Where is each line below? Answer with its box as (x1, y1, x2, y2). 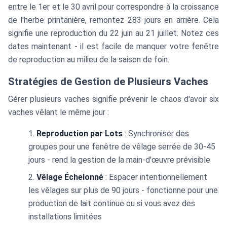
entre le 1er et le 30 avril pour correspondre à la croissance (8, 2, 219, 12)
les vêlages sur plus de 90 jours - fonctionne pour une (28, 185, 218, 195)
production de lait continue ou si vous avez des (28, 199, 195, 208)
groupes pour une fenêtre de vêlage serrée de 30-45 (28, 142, 215, 152)
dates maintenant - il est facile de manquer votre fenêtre (8, 42, 219, 51)
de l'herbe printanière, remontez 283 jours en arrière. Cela (8, 15, 219, 25)
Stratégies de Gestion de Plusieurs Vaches (8, 75, 208, 88)
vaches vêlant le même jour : (8, 107, 109, 117)
